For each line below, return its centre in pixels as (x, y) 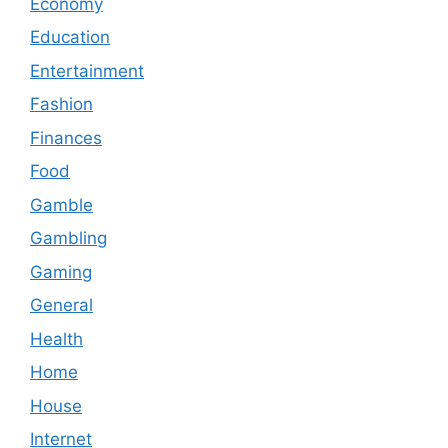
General (61, 305)
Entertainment (87, 70)
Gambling (68, 238)
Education (70, 37)
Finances (66, 137)
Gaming (61, 271)
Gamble (61, 204)
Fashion (61, 104)
